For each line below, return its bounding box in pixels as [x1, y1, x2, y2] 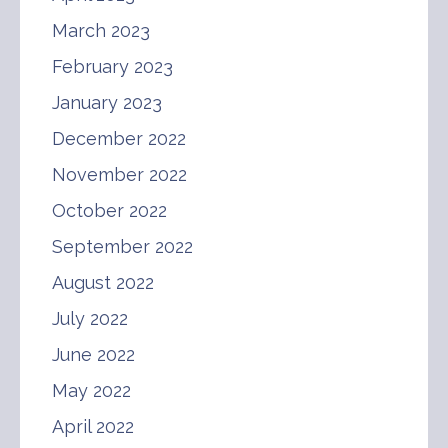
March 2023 [52, 19, 150, 41]
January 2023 [52, 91, 162, 113]
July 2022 [52, 307, 128, 329]
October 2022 [52, 199, 167, 221]
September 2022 [52, 235, 193, 257]
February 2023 [52, 55, 173, 77]
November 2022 [52, 163, 187, 185]
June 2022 [52, 343, 135, 365]
